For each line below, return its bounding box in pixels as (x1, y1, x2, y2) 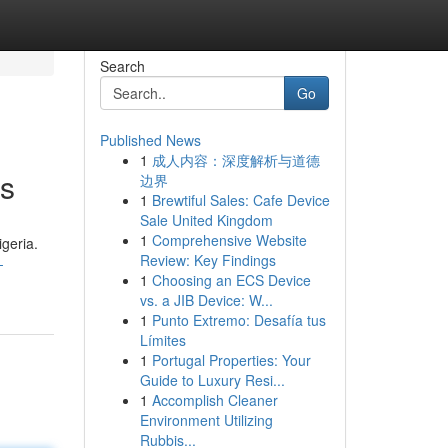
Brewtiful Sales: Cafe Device (151, 190, 330, 210)
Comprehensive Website (151, 230, 307, 250)
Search (99, 56, 145, 76)
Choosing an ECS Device (151, 270, 311, 290)
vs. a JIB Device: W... (139, 290, 273, 310)
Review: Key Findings (139, 250, 276, 270)
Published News (99, 130, 201, 150)
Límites (139, 330, 186, 350)
